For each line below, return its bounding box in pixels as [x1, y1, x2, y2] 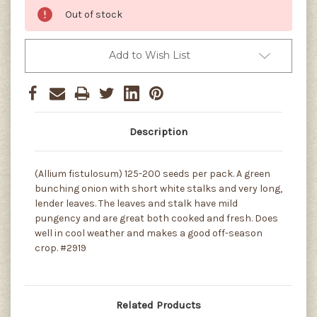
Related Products [116, 298, 201, 311]
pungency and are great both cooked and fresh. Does [35, 212, 278, 224]
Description [129, 125, 188, 138]
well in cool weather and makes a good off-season [35, 226, 263, 239]
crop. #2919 [35, 241, 86, 254]
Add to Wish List [108, 48, 190, 62]
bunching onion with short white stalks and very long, [35, 182, 282, 195]
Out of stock [65, 8, 122, 21]
